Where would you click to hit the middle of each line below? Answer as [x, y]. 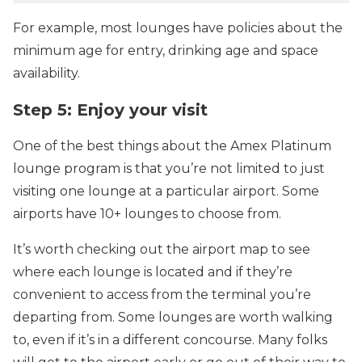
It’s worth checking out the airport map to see [162, 249]
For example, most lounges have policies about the [178, 27]
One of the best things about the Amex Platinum [172, 145]
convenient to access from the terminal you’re [162, 294]
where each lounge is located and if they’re [153, 271]
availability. [46, 73]
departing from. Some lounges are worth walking [173, 317]
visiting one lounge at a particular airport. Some [166, 191]
